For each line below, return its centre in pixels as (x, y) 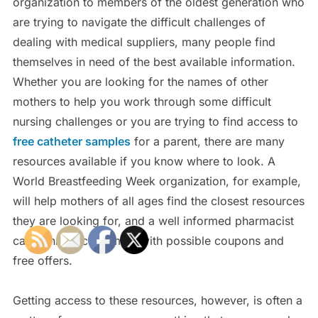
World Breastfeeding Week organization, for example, (157, 181)
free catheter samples (71, 141)
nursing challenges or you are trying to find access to (155, 121)
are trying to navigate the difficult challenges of (139, 22)
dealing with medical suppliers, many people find (144, 42)
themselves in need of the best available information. (154, 61)
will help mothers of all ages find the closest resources (158, 201)
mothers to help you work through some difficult (142, 101)
